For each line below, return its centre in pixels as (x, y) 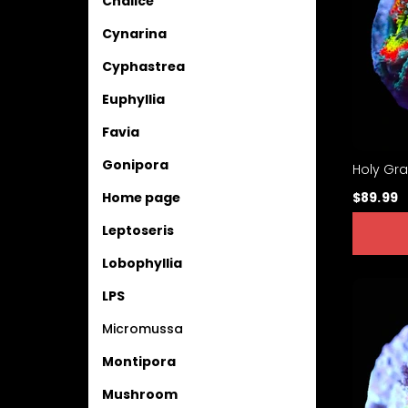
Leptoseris (138, 230)
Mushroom (140, 394)
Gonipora (135, 164)
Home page (141, 197)
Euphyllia (133, 99)
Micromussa (143, 328)
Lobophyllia (142, 263)
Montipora (139, 361)
